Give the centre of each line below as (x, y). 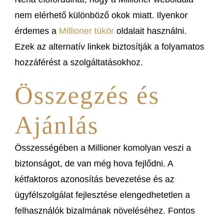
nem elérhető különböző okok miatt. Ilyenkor (101, 15)
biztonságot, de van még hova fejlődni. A (94, 163)
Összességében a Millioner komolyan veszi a (103, 148)
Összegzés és (87, 95)
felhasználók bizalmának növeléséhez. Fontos (105, 210)
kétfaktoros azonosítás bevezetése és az (95, 179)
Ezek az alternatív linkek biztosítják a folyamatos (110, 46)
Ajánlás (57, 125)
